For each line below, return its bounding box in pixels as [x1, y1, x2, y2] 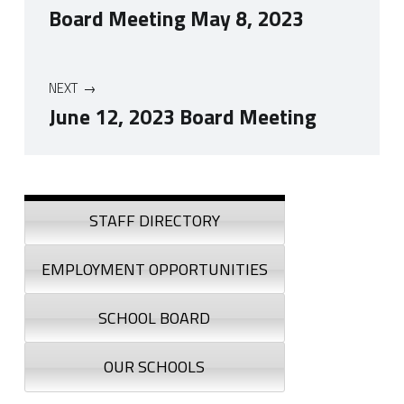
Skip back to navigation [23, 145, 90, 170]
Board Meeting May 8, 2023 [49, 2, 305, 35]
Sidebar [23, 179, 95, 212]
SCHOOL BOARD [98, 306, 211, 331]
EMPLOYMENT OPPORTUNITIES [41, 256, 268, 281]
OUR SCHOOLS [104, 354, 206, 380]
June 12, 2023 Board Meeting [49, 100, 317, 133]
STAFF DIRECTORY [88, 207, 220, 233]
